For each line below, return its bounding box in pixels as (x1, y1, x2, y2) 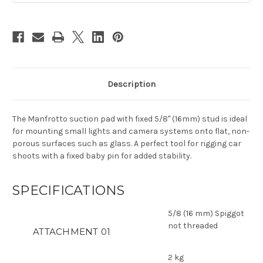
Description (107, 79, 156, 90)
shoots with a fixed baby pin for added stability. (12, 151, 191, 161)
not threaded (168, 221, 218, 231)
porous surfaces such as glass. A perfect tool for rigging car (12, 139, 241, 149)
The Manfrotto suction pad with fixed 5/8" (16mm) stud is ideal (12, 114, 247, 124)
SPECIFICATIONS (12, 183, 125, 199)
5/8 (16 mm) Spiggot (168, 208, 244, 219)
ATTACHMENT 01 (33, 226, 111, 238)
